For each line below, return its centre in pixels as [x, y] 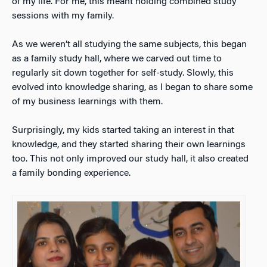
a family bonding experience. [71, 174]
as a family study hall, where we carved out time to [117, 59]
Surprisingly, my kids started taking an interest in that [123, 131]
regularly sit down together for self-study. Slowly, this [123, 74]
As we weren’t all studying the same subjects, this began [129, 45]
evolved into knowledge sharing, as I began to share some [132, 88]
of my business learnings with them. [87, 102]
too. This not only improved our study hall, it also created [130, 159]
